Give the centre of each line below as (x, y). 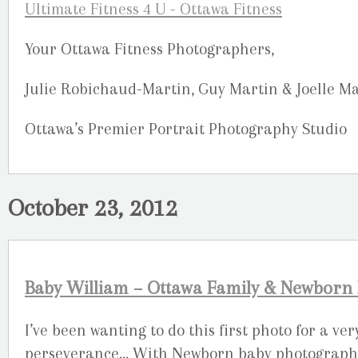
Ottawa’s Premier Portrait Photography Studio (186, 129)
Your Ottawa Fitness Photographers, (149, 49)
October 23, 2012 (93, 207)
